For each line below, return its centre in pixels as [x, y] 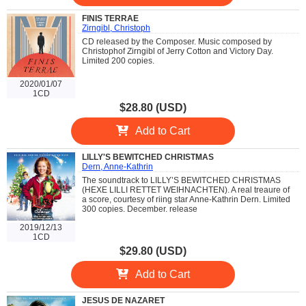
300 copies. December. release [140, 209]
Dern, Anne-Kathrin [117, 166]
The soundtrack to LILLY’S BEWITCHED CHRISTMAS [181, 180]
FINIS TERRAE [110, 19]
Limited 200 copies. [118, 61]
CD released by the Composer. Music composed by [177, 42]
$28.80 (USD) [153, 107]
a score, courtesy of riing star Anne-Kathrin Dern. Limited [186, 199]
